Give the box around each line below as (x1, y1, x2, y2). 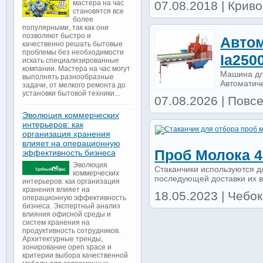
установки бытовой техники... (22, 89, 120, 98)
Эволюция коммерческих (22, 110, 119, 120)
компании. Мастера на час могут (22, 65, 130, 73)
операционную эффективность (22, 194, 126, 203)
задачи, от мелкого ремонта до (22, 81, 126, 90)
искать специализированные (22, 56, 119, 65)
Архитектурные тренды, (22, 235, 103, 244)
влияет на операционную (22, 139, 120, 149)
